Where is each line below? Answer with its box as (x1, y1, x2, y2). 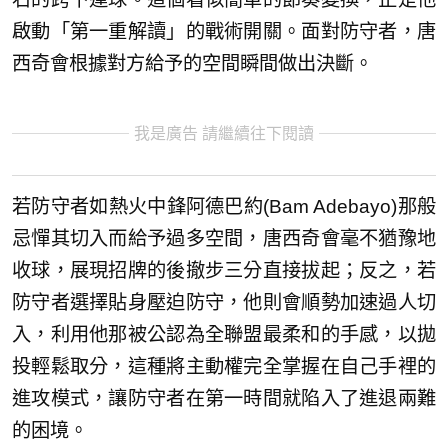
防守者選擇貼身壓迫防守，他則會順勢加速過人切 (12, 291, 436, 313)
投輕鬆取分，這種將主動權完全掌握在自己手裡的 (12, 355, 436, 377)
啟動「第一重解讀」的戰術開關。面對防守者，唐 (12, 21, 436, 43)
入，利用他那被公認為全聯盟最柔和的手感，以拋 (12, 323, 436, 345)
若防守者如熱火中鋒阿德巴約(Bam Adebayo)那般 (12, 195, 436, 217)
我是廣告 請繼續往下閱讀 (134, 125, 314, 143)
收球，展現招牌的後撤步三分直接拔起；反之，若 (12, 259, 436, 281)
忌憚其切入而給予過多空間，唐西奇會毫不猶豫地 (12, 227, 436, 249)
